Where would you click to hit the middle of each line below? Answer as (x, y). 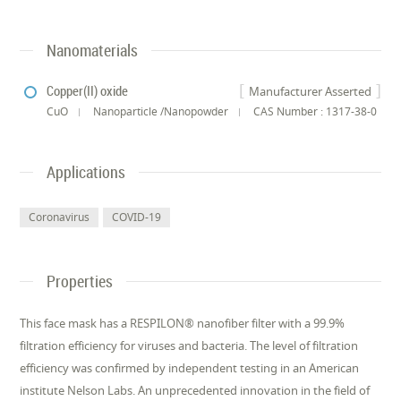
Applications (86, 172)
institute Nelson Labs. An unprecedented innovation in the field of (195, 391)
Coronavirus (60, 218)
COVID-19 (137, 218)
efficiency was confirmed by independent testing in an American (190, 368)
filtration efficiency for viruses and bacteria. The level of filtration (189, 346)
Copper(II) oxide (88, 90)
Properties (80, 282)
